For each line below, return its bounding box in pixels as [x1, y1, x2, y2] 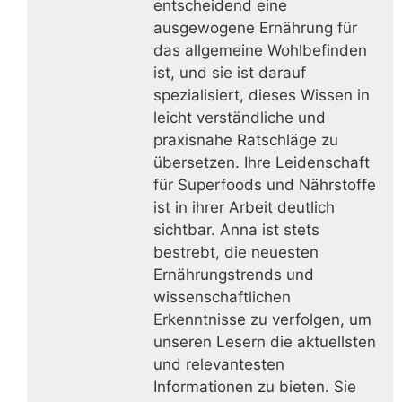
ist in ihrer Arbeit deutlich [153, 197, 335, 216]
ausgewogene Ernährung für [153, 18, 357, 37]
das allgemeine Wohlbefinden [153, 40, 367, 59]
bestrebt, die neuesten [153, 242, 319, 261]
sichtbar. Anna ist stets [153, 220, 319, 239]
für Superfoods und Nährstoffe [153, 175, 376, 194]
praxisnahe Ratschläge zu [153, 130, 338, 149]
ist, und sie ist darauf [153, 63, 306, 82]
